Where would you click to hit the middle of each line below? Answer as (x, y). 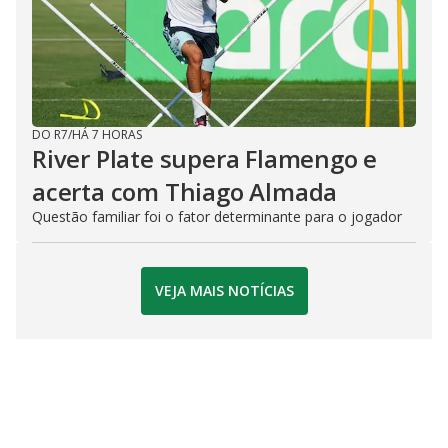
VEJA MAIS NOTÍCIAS (224, 291)
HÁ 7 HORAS (107, 134)
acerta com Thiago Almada (185, 191)
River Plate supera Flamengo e (205, 158)
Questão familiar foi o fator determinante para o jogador (217, 216)
